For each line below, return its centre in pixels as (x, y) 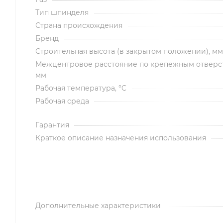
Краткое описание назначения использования (121, 138)
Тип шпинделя (62, 12)
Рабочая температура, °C (81, 88)
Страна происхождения (79, 25)
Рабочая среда (62, 101)
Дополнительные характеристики (98, 205)
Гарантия (52, 125)
